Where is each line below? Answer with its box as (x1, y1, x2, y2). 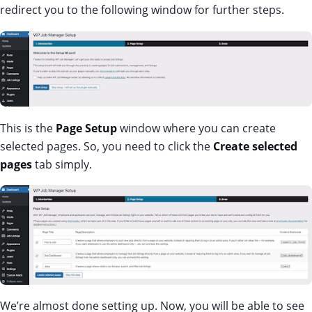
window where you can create (117, 120, 276, 136)
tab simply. (32, 156, 92, 172)
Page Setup (56, 120, 117, 136)
